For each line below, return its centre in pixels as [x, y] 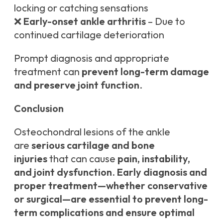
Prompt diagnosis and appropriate [92, 58]
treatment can [48, 72]
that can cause [82, 159]
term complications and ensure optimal [104, 213]
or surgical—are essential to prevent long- [111, 199]
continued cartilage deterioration [89, 35]
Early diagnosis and [162, 172]
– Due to [166, 21]
